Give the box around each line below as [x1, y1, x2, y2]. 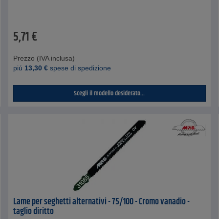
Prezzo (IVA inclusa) [13, 54, 75, 62]
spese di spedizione [48, 64, 111, 72]
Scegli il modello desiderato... [74, 88, 145, 99]
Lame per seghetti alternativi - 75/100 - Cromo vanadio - [13, 195, 190, 209]
